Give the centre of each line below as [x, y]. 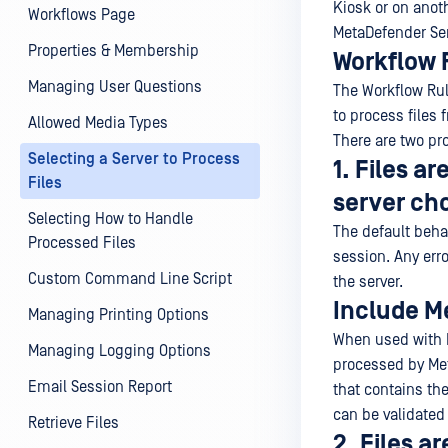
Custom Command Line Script [130, 279]
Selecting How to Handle [110, 219]
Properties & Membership [113, 51]
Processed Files [82, 243]
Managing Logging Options [119, 351]
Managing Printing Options [118, 315]
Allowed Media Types [98, 123]
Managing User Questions [115, 87]
